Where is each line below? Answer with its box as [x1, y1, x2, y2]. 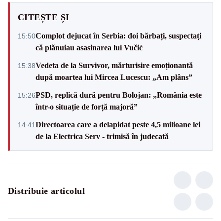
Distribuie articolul [8, 185, 85, 196]
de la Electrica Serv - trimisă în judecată [36, 132, 169, 141]
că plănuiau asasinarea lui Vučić [36, 43, 143, 52]
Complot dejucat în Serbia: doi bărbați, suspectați [36, 31, 201, 40]
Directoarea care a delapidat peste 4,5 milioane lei [36, 120, 200, 129]
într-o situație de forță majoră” [36, 102, 138, 111]
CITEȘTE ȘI [18, 12, 70, 22]
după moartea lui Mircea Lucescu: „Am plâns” [36, 73, 192, 81]
